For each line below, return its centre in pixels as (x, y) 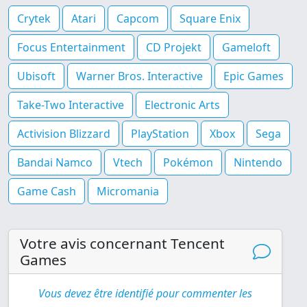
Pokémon (188, 163)
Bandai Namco (55, 163)
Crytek (34, 19)
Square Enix (210, 19)
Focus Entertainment (71, 48)
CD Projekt (174, 48)
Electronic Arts (182, 105)
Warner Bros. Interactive (139, 76)
